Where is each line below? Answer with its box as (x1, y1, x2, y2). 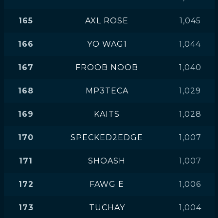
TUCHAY (89, 203, 125, 212)
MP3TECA (85, 86, 128, 95)
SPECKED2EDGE (71, 133, 143, 142)
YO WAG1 (87, 39, 127, 49)
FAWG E (90, 180, 124, 189)
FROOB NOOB (75, 63, 138, 72)
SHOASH (88, 156, 126, 165)
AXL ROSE (85, 16, 128, 25)
